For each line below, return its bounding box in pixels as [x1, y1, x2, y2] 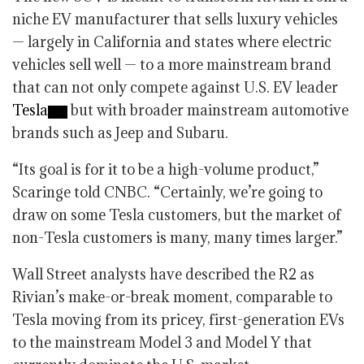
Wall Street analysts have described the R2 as [12, 265, 314, 284]
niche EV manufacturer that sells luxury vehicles [12, 10, 338, 29]
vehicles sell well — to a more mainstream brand [12, 55, 331, 75]
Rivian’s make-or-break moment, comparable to [12, 288, 332, 307]
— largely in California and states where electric [12, 32, 331, 52]
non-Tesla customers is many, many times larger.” [12, 228, 343, 248]
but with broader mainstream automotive [67, 101, 349, 120]
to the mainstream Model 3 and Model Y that [12, 333, 312, 353]
